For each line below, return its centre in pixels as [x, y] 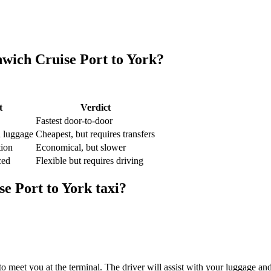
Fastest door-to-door [74, 121]
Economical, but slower [81, 148]
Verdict [95, 108]
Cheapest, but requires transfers [95, 134]
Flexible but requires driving [90, 161]
